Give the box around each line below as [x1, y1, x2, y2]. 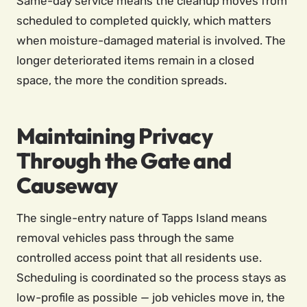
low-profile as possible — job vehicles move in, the [16, 291, 285, 304]
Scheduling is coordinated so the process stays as [16, 271, 286, 284]
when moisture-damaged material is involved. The [16, 34, 286, 47]
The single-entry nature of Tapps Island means [16, 211, 267, 225]
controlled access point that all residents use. [16, 251, 262, 265]
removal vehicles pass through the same [16, 231, 234, 245]
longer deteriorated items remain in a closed [16, 53, 254, 67]
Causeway [16, 171, 118, 199]
